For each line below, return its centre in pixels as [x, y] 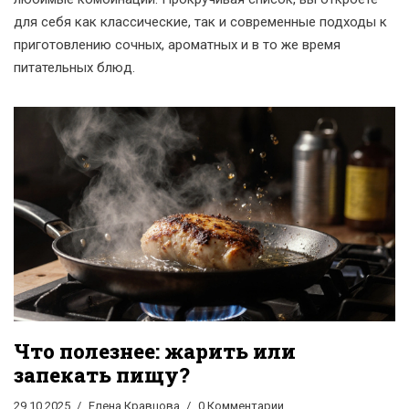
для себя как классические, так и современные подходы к [200, 22]
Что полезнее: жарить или [155, 351]
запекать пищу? [101, 375]
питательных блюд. [74, 68]
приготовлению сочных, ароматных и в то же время [177, 45]
